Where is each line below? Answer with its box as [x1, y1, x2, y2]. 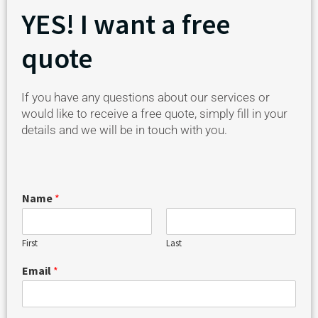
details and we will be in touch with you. [21, 122, 227, 137]
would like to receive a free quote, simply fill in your [21, 106, 287, 121]
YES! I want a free [21, 6, 230, 42]
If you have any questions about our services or [21, 89, 270, 104]
